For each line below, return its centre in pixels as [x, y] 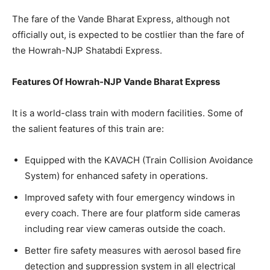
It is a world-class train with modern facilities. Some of [127, 113]
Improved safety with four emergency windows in [130, 197]
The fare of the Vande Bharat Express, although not [121, 19]
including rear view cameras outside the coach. [125, 229]
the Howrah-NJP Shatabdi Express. [87, 50]
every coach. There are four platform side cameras [133, 213]
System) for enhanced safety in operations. [116, 176]
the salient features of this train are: [88, 129]
